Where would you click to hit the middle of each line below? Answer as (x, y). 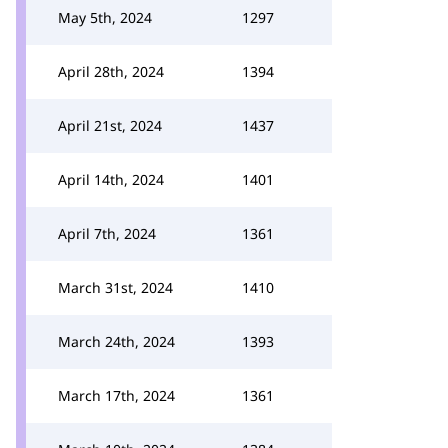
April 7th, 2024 (107, 233)
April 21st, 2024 (110, 125)
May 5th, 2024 (105, 17)
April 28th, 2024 (111, 71)
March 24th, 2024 (116, 341)
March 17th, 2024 (116, 395)
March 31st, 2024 (115, 287)
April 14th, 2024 (111, 179)
